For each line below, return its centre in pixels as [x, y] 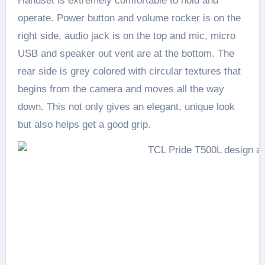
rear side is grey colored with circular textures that [129, 71]
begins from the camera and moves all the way [121, 89]
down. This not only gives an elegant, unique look [126, 106]
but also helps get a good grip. [84, 124]
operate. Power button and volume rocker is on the [129, 18]
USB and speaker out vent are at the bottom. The [126, 53]
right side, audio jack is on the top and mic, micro [126, 35]
